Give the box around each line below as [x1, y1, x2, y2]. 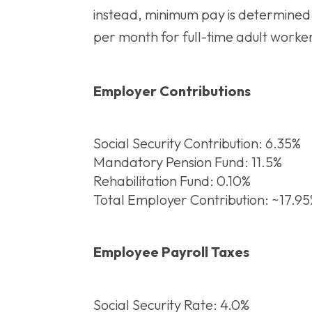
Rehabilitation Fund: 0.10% [93, 172, 251, 190]
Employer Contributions [93, 81, 251, 100]
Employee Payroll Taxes [93, 242, 249, 260]
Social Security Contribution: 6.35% [93, 134, 301, 153]
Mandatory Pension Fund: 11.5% [93, 153, 282, 171]
